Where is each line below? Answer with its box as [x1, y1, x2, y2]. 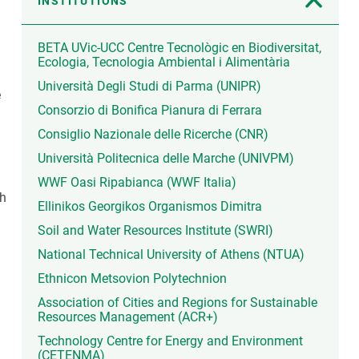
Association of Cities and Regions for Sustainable [38, 295, 317, 311]
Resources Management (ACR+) [38, 309, 218, 325]
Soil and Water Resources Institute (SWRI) [38, 223, 273, 239]
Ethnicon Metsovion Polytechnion [38, 271, 227, 287]
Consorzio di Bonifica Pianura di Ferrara [38, 103, 262, 119]
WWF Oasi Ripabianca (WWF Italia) [38, 175, 236, 191]
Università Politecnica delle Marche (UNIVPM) [38, 151, 294, 167]
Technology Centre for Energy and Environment [38, 333, 303, 349]
